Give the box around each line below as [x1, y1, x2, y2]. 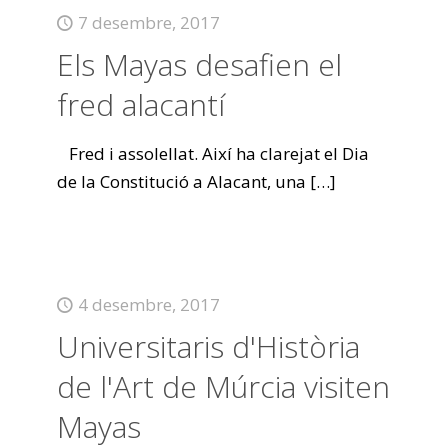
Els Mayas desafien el [56, 44, 342, 85]
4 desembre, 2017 [77, 293, 220, 316]
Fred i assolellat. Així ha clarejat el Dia [56, 142, 369, 165]
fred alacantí [56, 84, 225, 125]
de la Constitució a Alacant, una [56, 170, 306, 193]
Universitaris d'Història [56, 326, 360, 367]
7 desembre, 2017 [77, 11, 220, 34]
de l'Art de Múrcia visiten [56, 366, 390, 407]
